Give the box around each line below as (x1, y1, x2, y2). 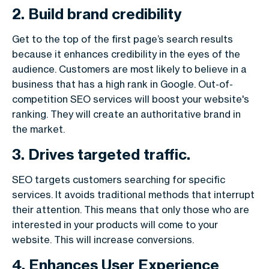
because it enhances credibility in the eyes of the (12, 48, 240, 60)
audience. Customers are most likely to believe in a (12, 63, 247, 75)
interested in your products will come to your (12, 219, 218, 231)
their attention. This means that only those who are (12, 204, 249, 216)
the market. (12, 123, 65, 135)
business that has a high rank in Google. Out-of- (12, 78, 233, 90)
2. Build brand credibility (12, 5, 182, 23)
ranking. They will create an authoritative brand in (12, 108, 241, 120)
